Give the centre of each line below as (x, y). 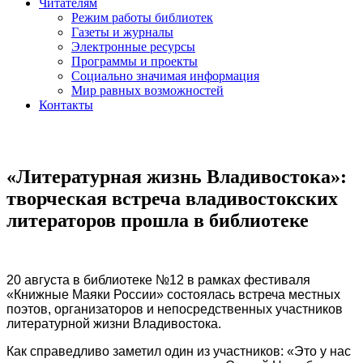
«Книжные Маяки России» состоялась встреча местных (173, 294)
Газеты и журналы (122, 32)
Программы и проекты (135, 61)
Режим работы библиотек (142, 17)
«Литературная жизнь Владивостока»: (177, 176)
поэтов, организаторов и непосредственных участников (175, 309)
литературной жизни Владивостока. (114, 323)
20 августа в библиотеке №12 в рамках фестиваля (158, 280)
